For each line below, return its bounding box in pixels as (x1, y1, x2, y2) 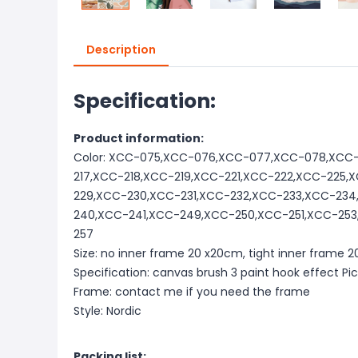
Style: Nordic (74, 303, 141, 319)
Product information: (74, 130, 204, 146)
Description (86, 42, 156, 58)
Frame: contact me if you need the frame (74, 284, 310, 300)
